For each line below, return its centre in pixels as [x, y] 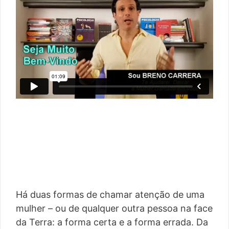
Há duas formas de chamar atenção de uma [110, 194]
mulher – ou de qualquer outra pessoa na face [114, 208]
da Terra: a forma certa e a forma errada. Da [112, 222]
